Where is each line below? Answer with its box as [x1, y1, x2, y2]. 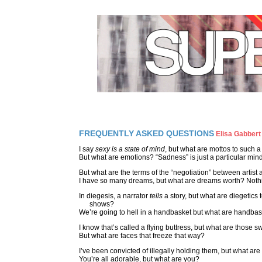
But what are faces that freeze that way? [79, 231, 205, 240]
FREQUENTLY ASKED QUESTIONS [79, 129, 214, 138]
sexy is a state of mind [95, 144, 165, 153]
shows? [79, 199, 114, 208]
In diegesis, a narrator [79, 191, 150, 200]
